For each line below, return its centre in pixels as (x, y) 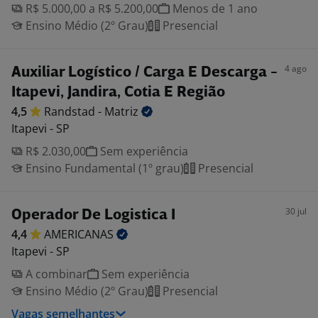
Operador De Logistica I (93, 215)
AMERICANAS (80, 234)
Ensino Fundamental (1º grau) (103, 168)
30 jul (296, 211)
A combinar (55, 274)
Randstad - (74, 111)
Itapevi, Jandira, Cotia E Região (118, 93)
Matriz (123, 111)
